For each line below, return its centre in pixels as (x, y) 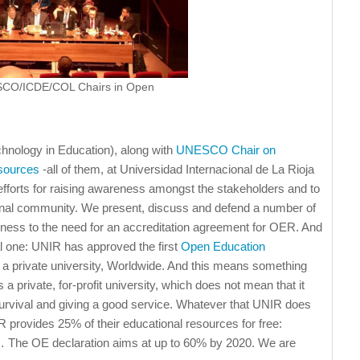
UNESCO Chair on (226, 150)
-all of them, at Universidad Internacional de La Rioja (177, 170)
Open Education (223, 247)
